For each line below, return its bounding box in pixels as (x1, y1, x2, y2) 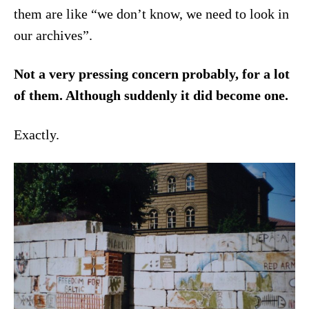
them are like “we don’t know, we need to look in (13, 6, 289, 21)
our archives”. (13, 28, 92, 43)
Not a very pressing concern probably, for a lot (13, 67, 290, 82)
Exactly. (13, 127, 59, 142)
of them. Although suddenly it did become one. (13, 88, 295, 103)
